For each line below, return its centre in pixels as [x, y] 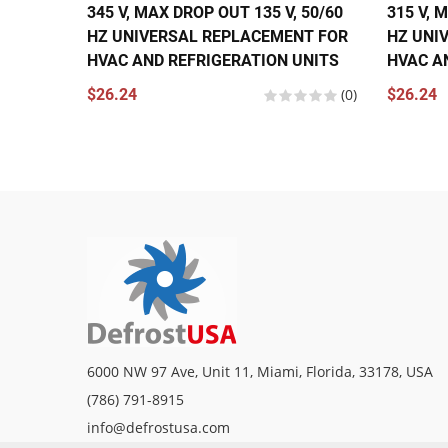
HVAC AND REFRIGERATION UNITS [213, 60]
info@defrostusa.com [158, 427]
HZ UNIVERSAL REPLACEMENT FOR [217, 36]
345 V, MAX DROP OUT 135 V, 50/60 [215, 12]
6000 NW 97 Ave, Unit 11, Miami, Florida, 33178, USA [260, 371]
